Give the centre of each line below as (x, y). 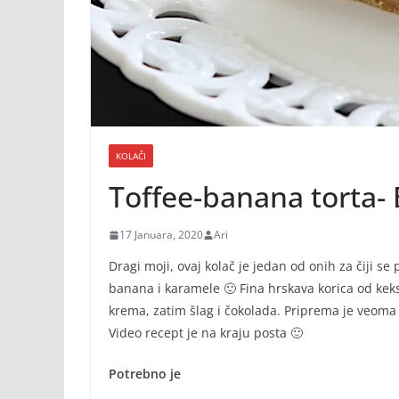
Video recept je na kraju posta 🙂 (206, 333)
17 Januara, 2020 (161, 235)
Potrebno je (145, 374)
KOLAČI (131, 156)
